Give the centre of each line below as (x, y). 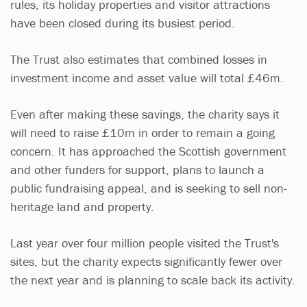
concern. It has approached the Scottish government (148, 151)
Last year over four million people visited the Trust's (145, 243)
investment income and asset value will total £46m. (149, 77)
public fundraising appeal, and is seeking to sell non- (149, 188)
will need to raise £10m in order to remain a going (143, 132)
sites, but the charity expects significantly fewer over (146, 261)
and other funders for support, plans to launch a (137, 169)
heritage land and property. (84, 206)
